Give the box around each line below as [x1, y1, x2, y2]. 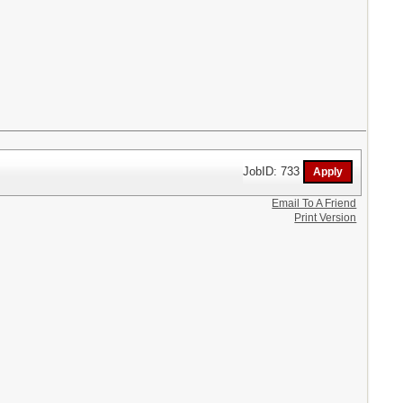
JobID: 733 [243, 164, 304, 178]
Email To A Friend [272, 196, 357, 210]
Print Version [294, 210, 357, 224]
